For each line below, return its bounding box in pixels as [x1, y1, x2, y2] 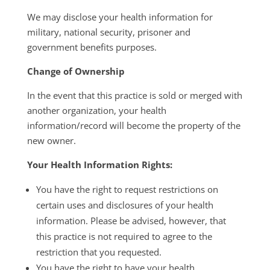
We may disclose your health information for [27, 11, 213, 23]
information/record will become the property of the [27, 119, 240, 131]
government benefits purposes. [27, 41, 157, 53]
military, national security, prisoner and [27, 26, 190, 38]
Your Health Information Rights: [27, 159, 172, 171]
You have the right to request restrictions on [36, 183, 218, 195]
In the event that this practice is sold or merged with [27, 89, 242, 101]
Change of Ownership [27, 65, 125, 77]
